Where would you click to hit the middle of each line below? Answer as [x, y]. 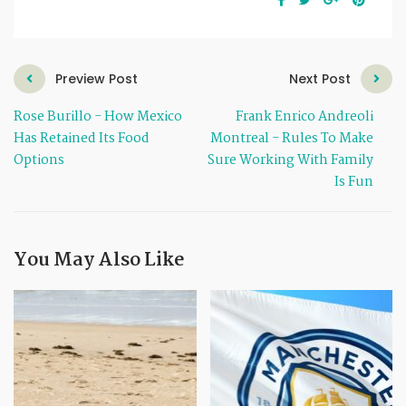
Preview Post [97, 79]
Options [39, 161]
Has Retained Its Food [82, 139]
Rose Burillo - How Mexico [98, 117]
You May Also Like [99, 261]
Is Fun [354, 183]
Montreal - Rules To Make [292, 139]
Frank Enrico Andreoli [305, 117]
